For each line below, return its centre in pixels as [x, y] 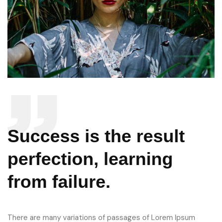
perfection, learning [90, 159]
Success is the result [96, 136]
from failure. [59, 181]
